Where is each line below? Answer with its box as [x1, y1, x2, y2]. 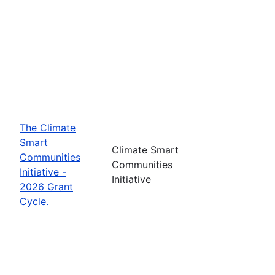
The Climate [20, 121, 76, 134]
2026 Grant [20, 180, 73, 193]
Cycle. [20, 195, 48, 207]
